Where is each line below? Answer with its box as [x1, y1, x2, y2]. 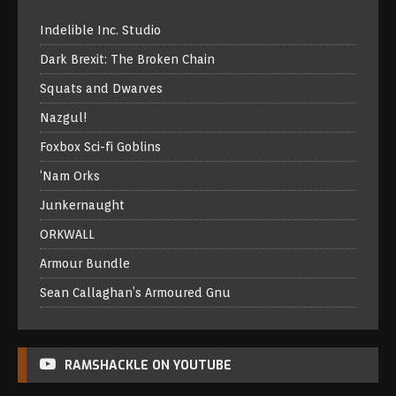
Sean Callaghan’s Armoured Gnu [40, 286, 231, 301]
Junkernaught [40, 198, 125, 213]
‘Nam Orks [40, 169, 100, 184]
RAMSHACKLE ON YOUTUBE [65, 357, 232, 375]
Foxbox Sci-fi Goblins [40, 140, 161, 155]
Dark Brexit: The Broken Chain [40, 52, 215, 67]
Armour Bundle [40, 256, 130, 271]
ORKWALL [40, 227, 95, 242]
